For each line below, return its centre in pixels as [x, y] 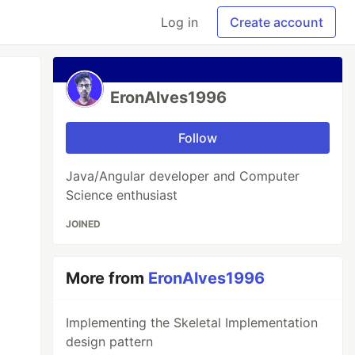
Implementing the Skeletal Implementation [192, 323]
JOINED [84, 224]
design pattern [110, 342]
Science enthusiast [122, 195]
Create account [277, 22]
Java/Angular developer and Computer [183, 176]
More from [107, 278]
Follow [198, 138]
